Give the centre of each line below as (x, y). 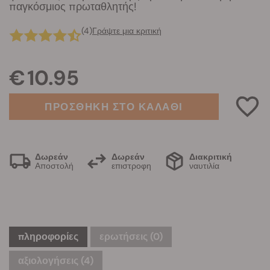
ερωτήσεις (125, 237)
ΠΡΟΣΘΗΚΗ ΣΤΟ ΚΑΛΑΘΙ (114, 107)
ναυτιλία (204, 165)
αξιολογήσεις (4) (56, 261)
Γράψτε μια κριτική (127, 31)
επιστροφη (131, 165)
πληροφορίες (48, 237)
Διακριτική (211, 156)
